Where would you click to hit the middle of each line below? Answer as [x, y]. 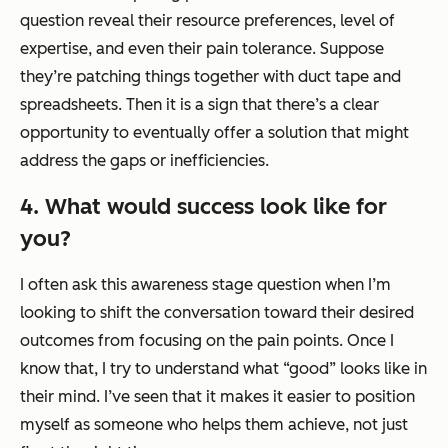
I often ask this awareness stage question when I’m [205, 285]
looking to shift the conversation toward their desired [217, 313]
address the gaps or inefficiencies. [144, 161]
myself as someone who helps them [154, 425]
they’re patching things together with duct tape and [210, 77]
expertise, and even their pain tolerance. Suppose [202, 49]
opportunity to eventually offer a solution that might [214, 133]
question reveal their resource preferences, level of [207, 21]
